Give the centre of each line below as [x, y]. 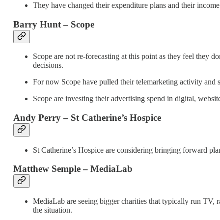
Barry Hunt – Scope [54, 24]
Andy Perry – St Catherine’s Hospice [87, 118]
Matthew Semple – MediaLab [73, 169]
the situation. [53, 210]
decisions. [48, 65]
